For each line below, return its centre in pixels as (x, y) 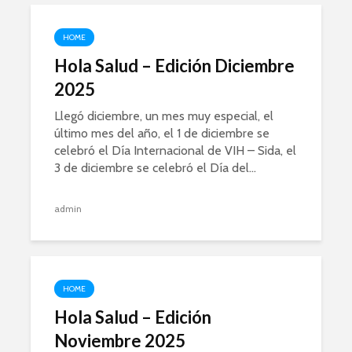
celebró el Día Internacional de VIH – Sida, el (175, 150)
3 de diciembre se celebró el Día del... (155, 168)
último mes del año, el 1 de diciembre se (162, 133)
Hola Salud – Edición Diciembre (174, 66)
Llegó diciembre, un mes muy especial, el (164, 116)
